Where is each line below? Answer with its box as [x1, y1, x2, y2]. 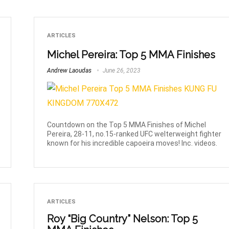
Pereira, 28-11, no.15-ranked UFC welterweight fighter [47, 129, 222, 138]
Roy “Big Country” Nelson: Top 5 [47, 213, 198, 225]
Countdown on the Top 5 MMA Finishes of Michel [47, 120, 207, 129]
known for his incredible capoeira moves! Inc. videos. [47, 139, 218, 147]
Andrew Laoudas [47, 66, 92, 74]
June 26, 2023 [101, 66, 141, 74]
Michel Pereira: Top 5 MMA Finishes [47, 48, 216, 61]
